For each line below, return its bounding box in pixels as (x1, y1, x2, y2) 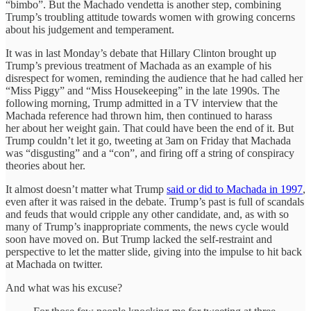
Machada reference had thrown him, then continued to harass (6, 109, 272, 121)
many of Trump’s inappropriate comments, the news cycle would (6, 220, 289, 233)
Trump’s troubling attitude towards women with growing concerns (6, 10, 295, 23)
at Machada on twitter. (6, 258, 103, 270)
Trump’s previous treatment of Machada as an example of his (6, 59, 271, 72)
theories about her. (6, 159, 85, 171)
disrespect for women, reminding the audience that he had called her (6, 72, 303, 84)
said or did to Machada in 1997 (167, 183, 303, 195)
